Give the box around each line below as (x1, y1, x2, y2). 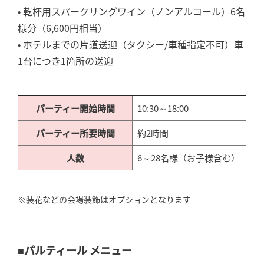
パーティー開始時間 (35, 102, 115, 115)
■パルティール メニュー (18, 242, 132, 258)
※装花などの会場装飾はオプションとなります (18, 193, 191, 206)
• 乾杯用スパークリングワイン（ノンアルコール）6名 (18, 4, 245, 19)
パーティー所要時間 (35, 127, 115, 140)
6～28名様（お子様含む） (137, 151, 240, 164)
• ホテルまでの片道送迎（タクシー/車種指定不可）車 (18, 37, 243, 52)
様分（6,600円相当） (18, 21, 107, 35)
